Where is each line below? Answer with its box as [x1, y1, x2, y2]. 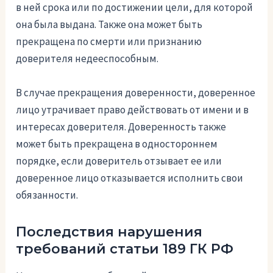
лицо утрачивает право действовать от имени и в [16, 102, 249, 116]
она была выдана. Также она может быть [16, 18, 203, 32]
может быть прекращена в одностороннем [16, 136, 218, 151]
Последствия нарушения [16, 223, 203, 240]
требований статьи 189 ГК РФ [16, 240, 234, 257]
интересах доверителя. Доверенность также [16, 119, 227, 133]
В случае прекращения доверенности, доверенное [16, 85, 256, 99]
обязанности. [16, 188, 79, 202]
